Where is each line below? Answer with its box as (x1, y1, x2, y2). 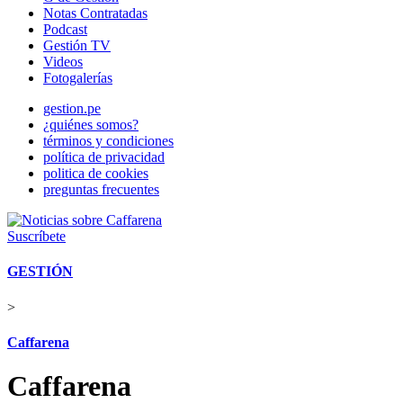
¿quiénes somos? (43, 117, 139, 132)
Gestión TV (43, 38, 111, 53)
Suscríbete (7, 228, 66, 244)
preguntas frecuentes (43, 182, 159, 197)
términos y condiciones (43, 133, 174, 148)
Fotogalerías (43, 70, 112, 85)
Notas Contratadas (43, 5, 148, 21)
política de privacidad (43, 149, 165, 165)
